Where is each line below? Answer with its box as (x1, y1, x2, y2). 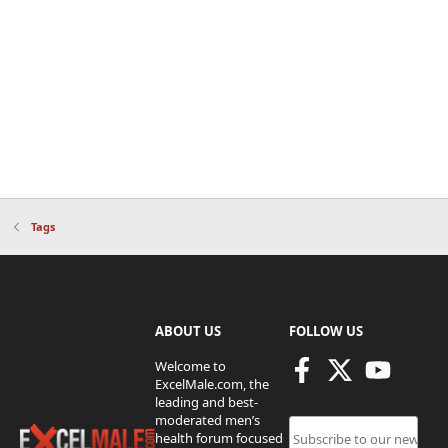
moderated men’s (154, 411, 260, 430)
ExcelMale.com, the (154, 375, 269, 394)
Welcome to (154, 357, 226, 376)
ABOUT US (154, 322, 221, 341)
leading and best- (154, 393, 258, 412)
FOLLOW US (289, 322, 364, 341)
